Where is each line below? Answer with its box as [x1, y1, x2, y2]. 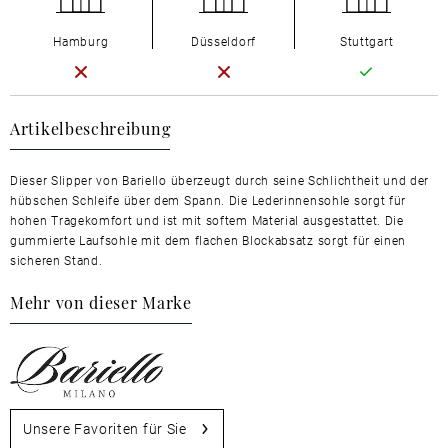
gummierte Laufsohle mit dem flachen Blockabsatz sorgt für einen [10, 232, 407, 249]
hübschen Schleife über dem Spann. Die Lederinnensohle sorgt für [10, 192, 407, 209]
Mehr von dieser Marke [10, 290, 192, 314]
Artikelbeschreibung [10, 116, 171, 140]
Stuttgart [339, 33, 394, 50]
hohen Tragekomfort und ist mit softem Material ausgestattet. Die [10, 212, 404, 229]
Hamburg [53, 33, 109, 50]
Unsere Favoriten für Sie [23, 419, 187, 438]
